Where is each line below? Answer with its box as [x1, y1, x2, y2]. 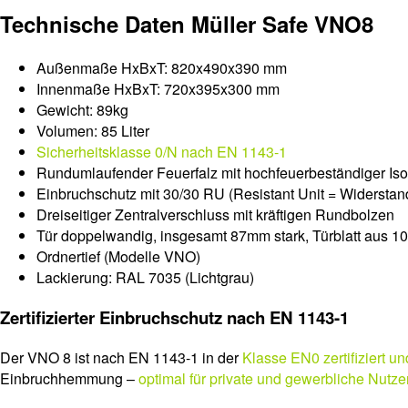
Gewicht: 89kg [36, 99, 128, 121]
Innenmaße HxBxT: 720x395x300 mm [36, 78, 280, 100]
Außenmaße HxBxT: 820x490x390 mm [36, 57, 287, 79]
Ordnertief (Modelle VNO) [36, 246, 200, 268]
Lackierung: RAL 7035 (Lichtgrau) [36, 267, 254, 289]
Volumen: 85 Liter [36, 120, 149, 142]
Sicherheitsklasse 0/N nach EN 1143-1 [36, 141, 287, 163]
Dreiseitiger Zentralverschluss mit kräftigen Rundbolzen [36, 204, 394, 226]
